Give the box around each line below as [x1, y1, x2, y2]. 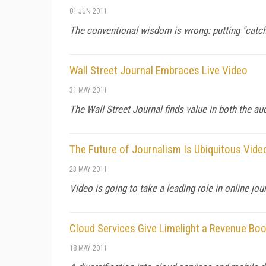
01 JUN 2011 [69, 7, 107, 15]
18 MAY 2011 [69, 243, 107, 252]
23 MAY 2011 [69, 164, 107, 173]
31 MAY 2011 [69, 85, 107, 94]
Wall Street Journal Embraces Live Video [69, 63, 248, 77]
